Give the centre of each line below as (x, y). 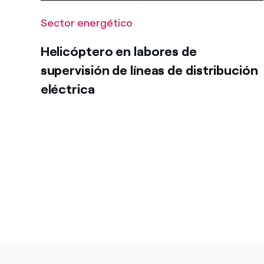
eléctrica (67, 89)
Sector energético (86, 23)
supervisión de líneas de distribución (149, 70)
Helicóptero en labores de (118, 52)
